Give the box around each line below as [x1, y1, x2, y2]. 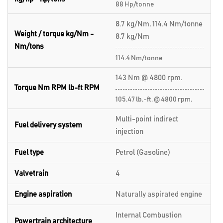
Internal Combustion [115, 211, 182, 219]
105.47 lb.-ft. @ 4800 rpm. [115, 96, 192, 103]
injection [115, 127, 143, 135]
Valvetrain [14, 169, 48, 177]
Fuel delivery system [14, 121, 82, 129]
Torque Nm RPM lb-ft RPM [14, 84, 100, 92]
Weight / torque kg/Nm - [14, 30, 94, 38]
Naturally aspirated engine [115, 190, 202, 198]
